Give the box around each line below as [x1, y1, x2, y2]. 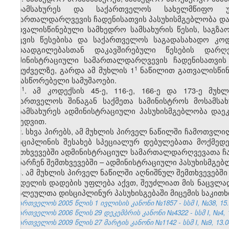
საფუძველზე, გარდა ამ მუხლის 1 [8, 64, 134, 76]
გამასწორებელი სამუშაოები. [8, 75, 117, 86]
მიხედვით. [8, 116, 47, 127]
